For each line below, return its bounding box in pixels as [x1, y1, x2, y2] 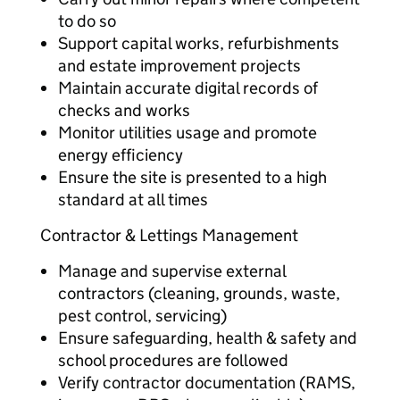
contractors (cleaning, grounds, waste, [58, 283, 340, 304]
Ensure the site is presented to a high [58, 167, 327, 187]
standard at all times [58, 189, 208, 210]
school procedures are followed [58, 350, 288, 371]
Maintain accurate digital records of [58, 78, 318, 98]
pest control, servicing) [58, 305, 227, 326]
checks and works [58, 100, 190, 121]
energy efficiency [58, 145, 183, 165]
